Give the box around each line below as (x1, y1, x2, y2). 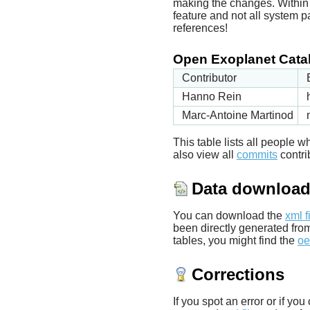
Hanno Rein (182, 90, 241, 102)
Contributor (182, 71, 237, 84)
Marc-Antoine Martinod (182, 109, 293, 121)
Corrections (192, 264, 284, 284)
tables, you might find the (173, 234, 298, 246)
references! (173, 22, 228, 35)
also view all (173, 148, 237, 161)
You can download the (173, 209, 285, 221)
